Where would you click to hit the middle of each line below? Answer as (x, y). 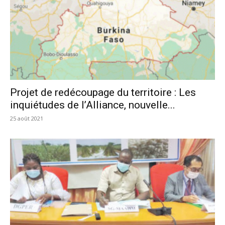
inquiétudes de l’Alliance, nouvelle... (93, 105)
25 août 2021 (27, 118)
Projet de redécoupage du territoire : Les (103, 92)
